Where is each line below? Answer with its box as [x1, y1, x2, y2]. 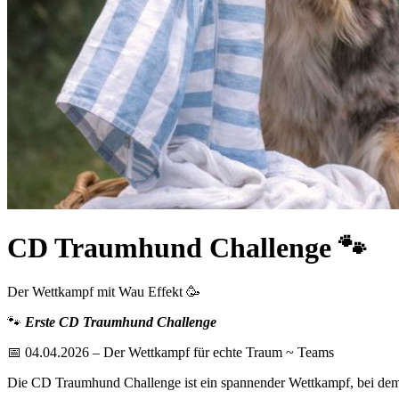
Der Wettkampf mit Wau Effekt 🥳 [7, 283, 200, 299]
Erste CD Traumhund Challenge [21, 313, 216, 330]
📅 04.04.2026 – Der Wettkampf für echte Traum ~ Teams [7, 344, 334, 360]
